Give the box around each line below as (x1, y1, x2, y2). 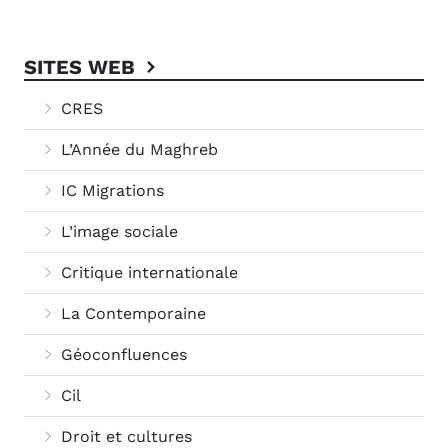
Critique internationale (56, 262, 238, 282)
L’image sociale (56, 221, 178, 241)
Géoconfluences (56, 344, 187, 364)
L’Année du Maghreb (56, 139, 218, 159)
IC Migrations (56, 180, 164, 200)
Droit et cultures (56, 426, 192, 446)
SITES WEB (24, 54, 141, 79)
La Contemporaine (56, 303, 206, 323)
